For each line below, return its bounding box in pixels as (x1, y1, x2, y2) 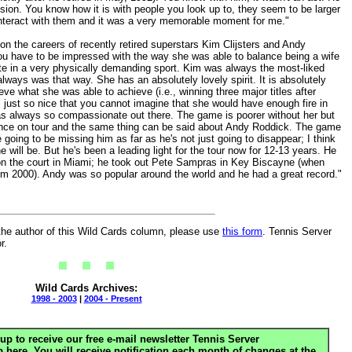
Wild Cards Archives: (35, 282, 137, 294)
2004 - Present (83, 294, 142, 303)
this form (222, 225, 262, 237)
